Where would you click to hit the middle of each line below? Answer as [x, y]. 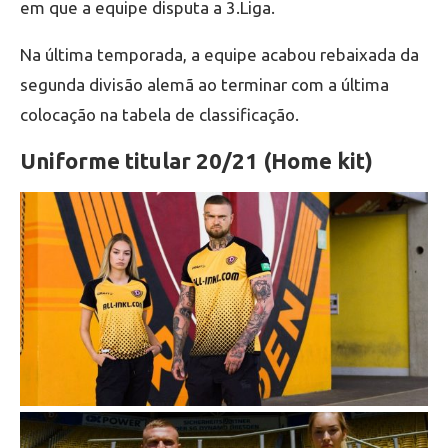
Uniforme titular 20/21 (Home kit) [196, 160]
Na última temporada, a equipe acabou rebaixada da [219, 54]
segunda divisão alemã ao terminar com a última [204, 84]
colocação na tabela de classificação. [159, 114]
